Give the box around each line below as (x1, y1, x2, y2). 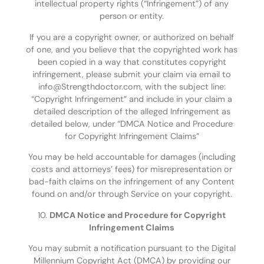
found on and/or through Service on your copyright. (31, 189, 232, 200)
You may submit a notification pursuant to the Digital (28, 242, 236, 253)
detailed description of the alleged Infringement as (33, 105, 230, 117)
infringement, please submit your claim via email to (32, 68, 232, 80)
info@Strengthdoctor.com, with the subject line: (38, 81, 226, 92)
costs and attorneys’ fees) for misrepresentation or (31, 164, 233, 175)
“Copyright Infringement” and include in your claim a (31, 93, 233, 104)
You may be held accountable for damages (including (28, 151, 236, 163)
